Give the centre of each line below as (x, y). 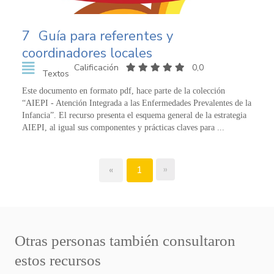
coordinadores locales (87, 54)
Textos (55, 74)
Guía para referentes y (106, 36)
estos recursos (58, 261)
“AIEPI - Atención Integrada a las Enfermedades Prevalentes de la (137, 103)
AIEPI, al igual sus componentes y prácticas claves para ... (123, 128)
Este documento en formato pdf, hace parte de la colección (124, 91)
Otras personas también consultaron (125, 241)
